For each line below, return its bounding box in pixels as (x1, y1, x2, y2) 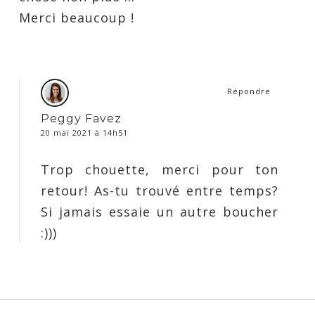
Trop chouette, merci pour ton (40, 161, 279, 179)
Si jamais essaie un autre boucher (40, 203, 279, 221)
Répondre (227, 86, 271, 97)
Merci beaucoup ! (18, 9, 134, 27)
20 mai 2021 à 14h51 (40, 127, 128, 139)
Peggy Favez (40, 112, 122, 126)
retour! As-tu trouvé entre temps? (40, 182, 279, 200)
